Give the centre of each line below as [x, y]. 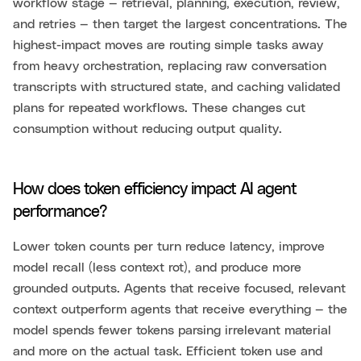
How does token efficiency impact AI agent [155, 190]
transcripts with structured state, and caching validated [176, 87]
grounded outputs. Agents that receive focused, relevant [179, 289]
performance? [60, 212]
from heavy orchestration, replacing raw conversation [170, 66]
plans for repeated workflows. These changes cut [159, 108]
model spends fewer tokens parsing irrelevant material [172, 331]
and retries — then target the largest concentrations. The [180, 25]
